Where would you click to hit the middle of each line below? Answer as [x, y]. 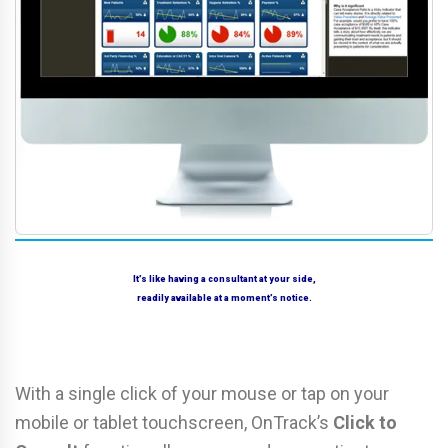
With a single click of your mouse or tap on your [202, 393]
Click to [365, 422]
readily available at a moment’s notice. [224, 297]
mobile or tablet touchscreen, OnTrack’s [174, 422]
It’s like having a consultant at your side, [224, 278]
